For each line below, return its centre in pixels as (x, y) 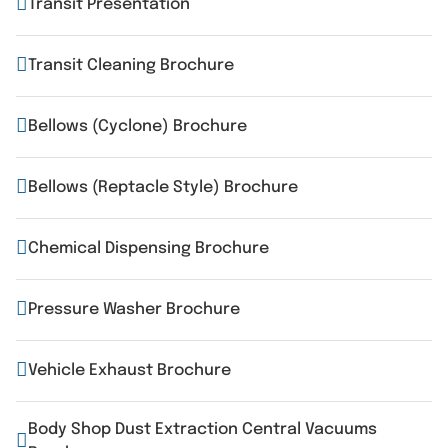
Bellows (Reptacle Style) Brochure (163, 187)
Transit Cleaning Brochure (131, 65)
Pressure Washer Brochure (134, 309)
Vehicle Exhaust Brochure (129, 370)
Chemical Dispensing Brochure (148, 248)
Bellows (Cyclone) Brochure (137, 126)
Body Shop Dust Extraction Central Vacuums (202, 429)
